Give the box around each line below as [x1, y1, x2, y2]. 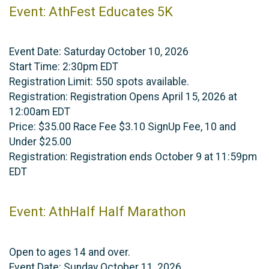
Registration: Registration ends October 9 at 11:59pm [9, 150, 257, 163]
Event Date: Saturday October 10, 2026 [9, 45, 189, 58]
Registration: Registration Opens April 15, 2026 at [9, 90, 237, 103]
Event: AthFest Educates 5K [9, 4, 173, 20]
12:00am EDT [9, 105, 70, 118]
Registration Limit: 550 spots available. [9, 75, 189, 88]
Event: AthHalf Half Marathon [9, 204, 186, 220]
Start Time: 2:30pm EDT [9, 60, 118, 73]
